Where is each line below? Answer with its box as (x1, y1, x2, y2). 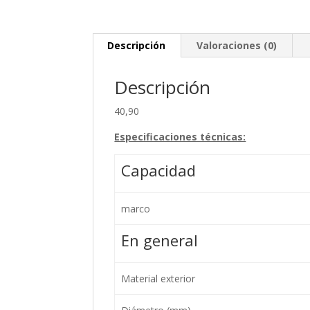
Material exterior (120, 272, 195, 286)
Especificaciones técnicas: (114, 130, 246, 144)
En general (120, 230, 198, 251)
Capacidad (120, 160, 196, 181)
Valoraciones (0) (197, 39, 277, 53)
